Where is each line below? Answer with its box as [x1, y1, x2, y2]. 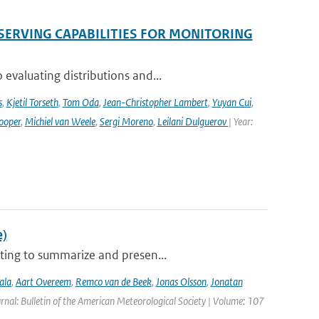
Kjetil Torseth [6, 95, 58, 109]
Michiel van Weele [24, 115, 95, 128]
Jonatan [210, 275, 243, 288]
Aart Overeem [15, 275, 71, 288]
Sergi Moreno [99, 115, 153, 128]
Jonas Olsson [155, 275, 206, 288]
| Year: [228, 115, 253, 128]
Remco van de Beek [75, 275, 152, 288]
